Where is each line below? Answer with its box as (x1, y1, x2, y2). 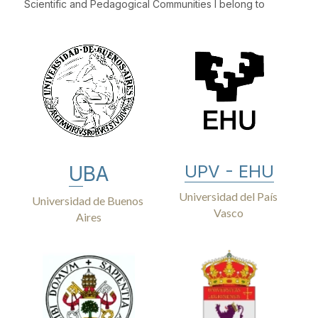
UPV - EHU (185, 161, 274, 182)
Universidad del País (179, 190, 278, 204)
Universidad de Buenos (32, 194, 143, 208)
